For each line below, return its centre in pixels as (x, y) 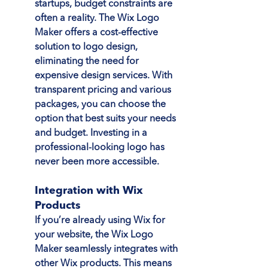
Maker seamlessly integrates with (107, 249)
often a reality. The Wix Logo (98, 18)
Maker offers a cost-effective (98, 33)
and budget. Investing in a (92, 133)
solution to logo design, (87, 47)
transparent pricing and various (104, 90)
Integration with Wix (90, 191)
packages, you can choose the (101, 104)
